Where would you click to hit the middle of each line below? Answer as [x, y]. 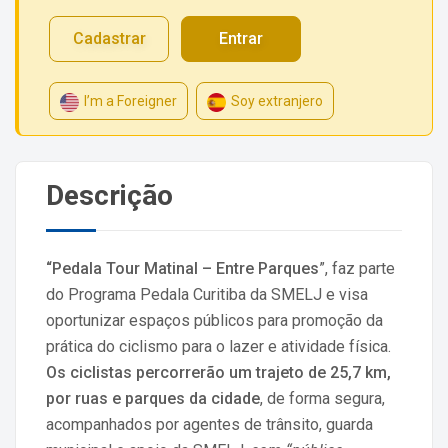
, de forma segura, [322, 399]
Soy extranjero [277, 101]
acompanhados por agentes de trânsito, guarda [209, 425]
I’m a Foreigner [130, 101]
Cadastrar [109, 39]
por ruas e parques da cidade [153, 399]
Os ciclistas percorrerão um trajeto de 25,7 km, [218, 373]
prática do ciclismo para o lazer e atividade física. [218, 347]
